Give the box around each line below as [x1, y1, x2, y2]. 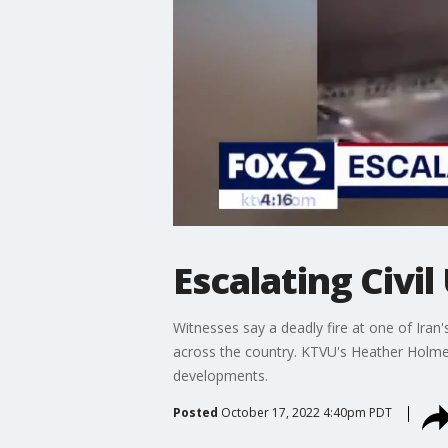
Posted [172, 403, 218, 421]
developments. [172, 365, 268, 385]
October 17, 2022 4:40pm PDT [220, 403, 392, 421]
